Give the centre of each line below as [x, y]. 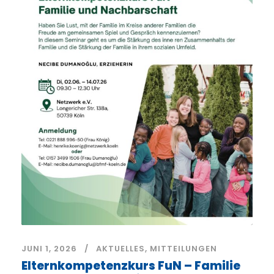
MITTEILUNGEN [183, 248]
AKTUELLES [120, 248]
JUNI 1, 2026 [49, 248]
